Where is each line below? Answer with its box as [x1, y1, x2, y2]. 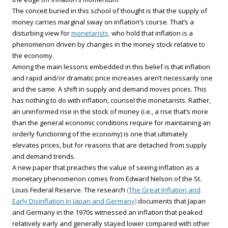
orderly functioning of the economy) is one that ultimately [12, 129, 188, 138]
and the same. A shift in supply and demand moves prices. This [12, 84, 207, 94]
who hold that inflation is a [110, 28, 193, 38]
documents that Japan [136, 196, 206, 206]
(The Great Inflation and [127, 185, 201, 194]
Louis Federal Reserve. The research [12, 185, 127, 194]
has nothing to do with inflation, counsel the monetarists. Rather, [12, 96, 211, 105]
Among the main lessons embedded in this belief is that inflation [12, 62, 210, 71]
